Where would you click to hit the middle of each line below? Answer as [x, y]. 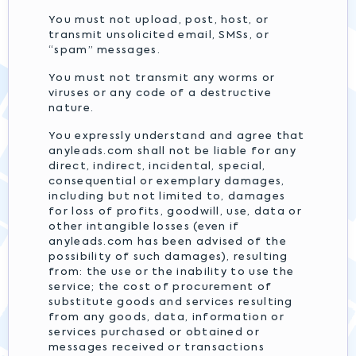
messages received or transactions [157, 348]
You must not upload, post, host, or [159, 20]
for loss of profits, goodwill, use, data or [175, 212]
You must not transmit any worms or [162, 78]
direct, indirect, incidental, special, [157, 166]
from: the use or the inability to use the [172, 272]
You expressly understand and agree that [177, 136]
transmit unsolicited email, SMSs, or [159, 35]
